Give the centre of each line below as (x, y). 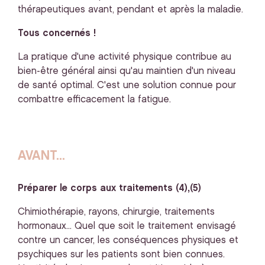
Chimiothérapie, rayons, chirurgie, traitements (116, 212)
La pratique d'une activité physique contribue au (125, 57)
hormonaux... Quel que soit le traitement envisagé (127, 226)
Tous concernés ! (57, 33)
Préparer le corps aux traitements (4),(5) (109, 188)
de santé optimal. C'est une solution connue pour (127, 85)
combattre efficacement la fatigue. (94, 100)
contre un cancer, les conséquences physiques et (128, 240)
